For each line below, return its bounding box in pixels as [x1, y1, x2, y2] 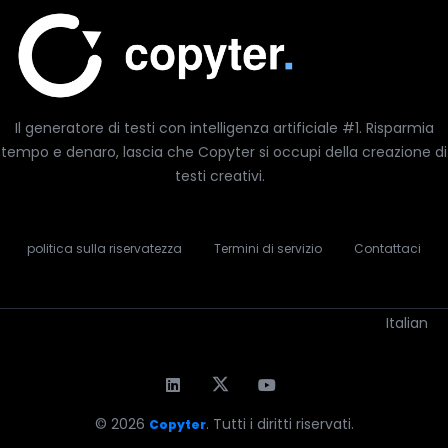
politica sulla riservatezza [27, 239, 182, 257]
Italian [386, 312, 428, 333]
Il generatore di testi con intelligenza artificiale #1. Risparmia [14, 117, 434, 138]
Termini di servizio [214, 239, 322, 257]
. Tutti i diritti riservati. [205, 413, 354, 434]
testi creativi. [175, 165, 265, 186]
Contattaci [354, 239, 421, 257]
